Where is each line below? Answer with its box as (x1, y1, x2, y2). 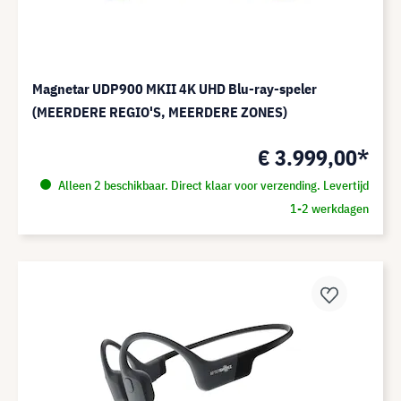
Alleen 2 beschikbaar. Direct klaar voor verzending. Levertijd (55, 177, 369, 193)
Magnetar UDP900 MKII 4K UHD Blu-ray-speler (32, 80, 317, 98)
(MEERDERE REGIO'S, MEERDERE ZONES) (32, 103, 287, 121)
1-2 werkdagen (289, 200, 369, 217)
